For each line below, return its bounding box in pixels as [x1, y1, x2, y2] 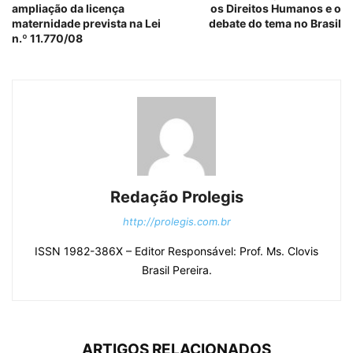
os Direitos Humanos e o [210, 2, 341, 16]
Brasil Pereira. [141, 263, 212, 277]
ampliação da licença [12, 2, 124, 16]
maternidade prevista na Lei [12, 17, 161, 31]
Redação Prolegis [110, 188, 243, 207]
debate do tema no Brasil [209, 17, 341, 31]
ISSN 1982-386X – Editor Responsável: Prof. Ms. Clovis [35, 244, 318, 258]
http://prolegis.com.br [122, 215, 231, 229]
